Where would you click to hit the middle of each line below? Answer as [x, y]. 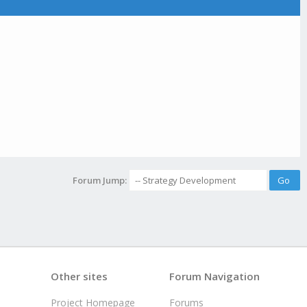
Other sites [79, 276]
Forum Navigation [214, 276]
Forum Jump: [100, 180]
